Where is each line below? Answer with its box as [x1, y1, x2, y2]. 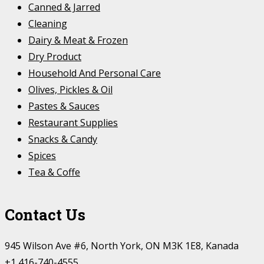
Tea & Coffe [28, 165, 80, 179]
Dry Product [28, 49, 81, 63]
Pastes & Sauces [28, 99, 100, 113]
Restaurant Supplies [28, 115, 118, 129]
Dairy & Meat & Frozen [28, 33, 128, 47]
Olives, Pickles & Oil [28, 82, 113, 96]
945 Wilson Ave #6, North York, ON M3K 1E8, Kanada [5, 239, 239, 252]
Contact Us [5, 204, 85, 225]
